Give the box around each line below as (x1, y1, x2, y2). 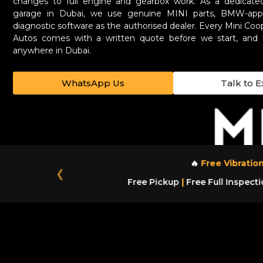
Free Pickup (124, 177, 178, 187)
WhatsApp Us (62, 77, 124, 89)
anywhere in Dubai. (13, 45, 91, 56)
